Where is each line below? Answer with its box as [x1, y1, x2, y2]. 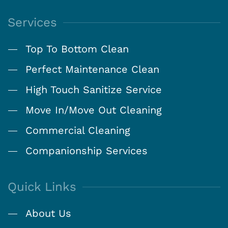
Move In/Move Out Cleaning [25, 104, 162, 117]
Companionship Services [25, 145, 148, 157]
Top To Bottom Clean [25, 43, 129, 55]
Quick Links [8, 180, 76, 194]
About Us [25, 207, 71, 220]
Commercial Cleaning [25, 124, 130, 137]
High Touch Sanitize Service [25, 83, 162, 96]
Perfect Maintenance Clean [25, 63, 159, 76]
